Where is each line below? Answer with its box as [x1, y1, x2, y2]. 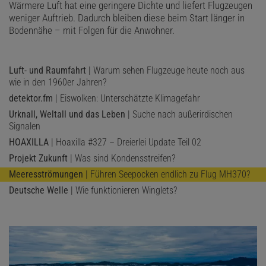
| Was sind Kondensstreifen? [68, 153, 175, 164]
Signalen [9, 121, 40, 132]
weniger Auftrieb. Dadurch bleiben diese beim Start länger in [9, 12, 245, 24]
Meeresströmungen [9, 169, 83, 180]
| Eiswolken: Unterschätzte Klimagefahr [53, 93, 200, 104]
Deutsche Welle [9, 185, 68, 197]
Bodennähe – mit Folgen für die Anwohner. [9, 24, 175, 37]
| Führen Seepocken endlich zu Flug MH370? [83, 169, 250, 180]
